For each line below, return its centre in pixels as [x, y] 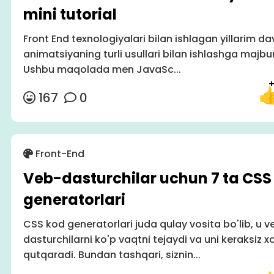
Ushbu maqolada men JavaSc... [102, 70]
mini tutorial [70, 15]
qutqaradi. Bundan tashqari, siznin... [112, 255]
